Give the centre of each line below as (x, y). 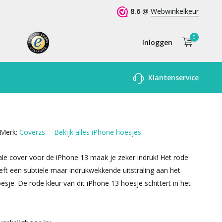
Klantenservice (172, 78)
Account (127, 76)
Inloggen (157, 42)
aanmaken (106, 87)
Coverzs (32, 132)
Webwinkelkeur (175, 11)
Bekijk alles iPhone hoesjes (97, 132)
